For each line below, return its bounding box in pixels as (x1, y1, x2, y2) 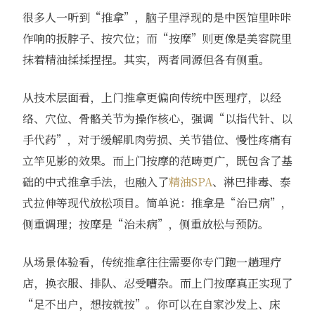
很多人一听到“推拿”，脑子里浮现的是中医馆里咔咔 (22, 8, 292, 25)
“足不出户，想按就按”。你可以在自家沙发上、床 (22, 295, 281, 312)
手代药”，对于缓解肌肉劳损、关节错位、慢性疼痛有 (22, 131, 292, 148)
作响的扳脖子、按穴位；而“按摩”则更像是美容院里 (22, 30, 292, 46)
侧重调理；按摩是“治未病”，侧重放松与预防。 (22, 215, 269, 232)
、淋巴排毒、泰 (212, 173, 291, 190)
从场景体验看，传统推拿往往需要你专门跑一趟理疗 (22, 253, 281, 270)
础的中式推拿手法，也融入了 (22, 173, 169, 190)
